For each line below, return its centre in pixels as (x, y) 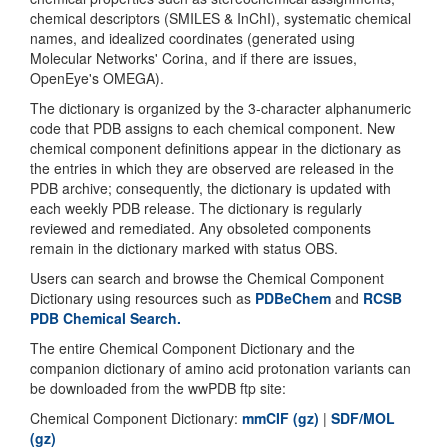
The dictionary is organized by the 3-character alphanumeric (220, 108)
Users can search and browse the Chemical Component (207, 278)
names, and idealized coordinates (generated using (192, 38)
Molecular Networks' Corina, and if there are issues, (193, 58)
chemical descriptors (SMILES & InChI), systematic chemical (220, 18)
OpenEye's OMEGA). (97, 78)
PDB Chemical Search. (105, 318)
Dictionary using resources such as (142, 298)
